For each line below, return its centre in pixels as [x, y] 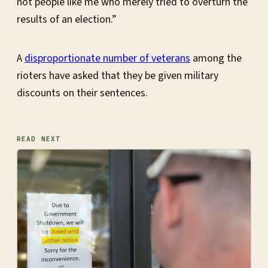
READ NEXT [39, 139]
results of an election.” [68, 20]
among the [216, 59]
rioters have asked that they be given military [118, 76]
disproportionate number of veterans [107, 59]
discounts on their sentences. [83, 93]
